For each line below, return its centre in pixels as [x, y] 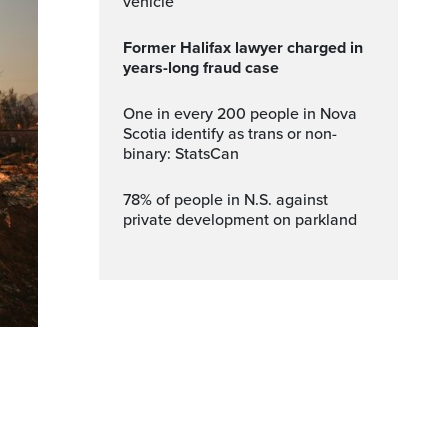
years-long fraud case [201, 68]
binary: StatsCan [181, 154]
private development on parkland [240, 220]
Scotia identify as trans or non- [230, 134]
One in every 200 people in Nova [129, 114]
